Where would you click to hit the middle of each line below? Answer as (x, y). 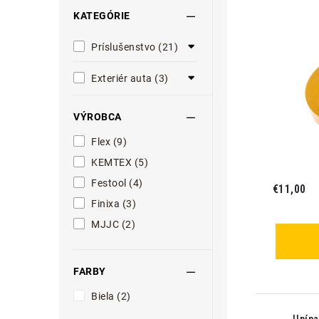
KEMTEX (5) (120, 162)
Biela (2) (111, 296)
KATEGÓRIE (102, 16)
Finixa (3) (114, 204)
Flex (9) (109, 142)
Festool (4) (117, 183)
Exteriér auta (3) (130, 78)
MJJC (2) (113, 224)
